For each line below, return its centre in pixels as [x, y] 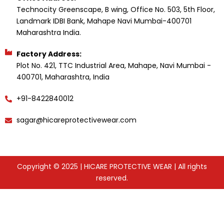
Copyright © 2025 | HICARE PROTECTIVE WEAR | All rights [112, 166]
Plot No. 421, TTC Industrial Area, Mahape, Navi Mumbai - [113, 65]
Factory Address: [49, 54]
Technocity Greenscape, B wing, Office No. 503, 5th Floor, [115, 9]
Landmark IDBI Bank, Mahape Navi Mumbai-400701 [104, 21]
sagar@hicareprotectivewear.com [76, 120]
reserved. [112, 178]
